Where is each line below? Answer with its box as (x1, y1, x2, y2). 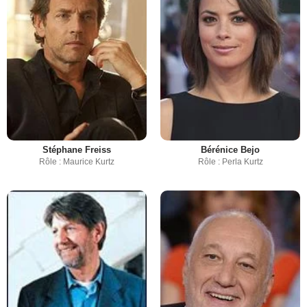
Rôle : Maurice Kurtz (39, 157, 114, 167)
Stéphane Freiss (42, 145, 111, 156)
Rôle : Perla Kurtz (197, 157, 263, 167)
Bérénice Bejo (201, 145, 260, 156)
